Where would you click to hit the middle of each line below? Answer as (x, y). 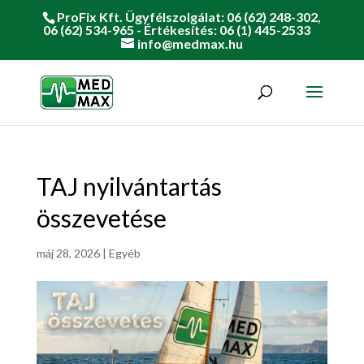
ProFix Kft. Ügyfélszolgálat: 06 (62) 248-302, (189, 17)
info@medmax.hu (190, 43)
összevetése (101, 218)
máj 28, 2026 (68, 253)
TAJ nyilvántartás (129, 186)
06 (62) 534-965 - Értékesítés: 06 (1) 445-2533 (176, 30)
